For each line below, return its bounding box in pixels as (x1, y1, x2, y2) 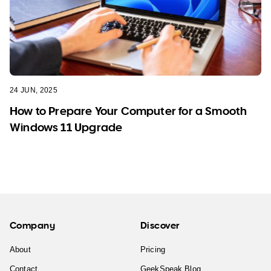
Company (10, 218, 56, 231)
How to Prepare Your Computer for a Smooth (10, 103, 247, 118)
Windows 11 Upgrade (10, 119, 123, 134)
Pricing (140, 244, 165, 254)
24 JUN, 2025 (10, 86, 58, 94)
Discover (140, 218, 180, 231)
